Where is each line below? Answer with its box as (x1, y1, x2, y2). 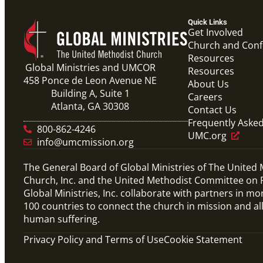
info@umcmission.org (36, 136, 134, 149)
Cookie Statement (164, 233, 242, 246)
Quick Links (188, 18, 228, 26)
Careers (188, 90, 223, 103)
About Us (188, 77, 230, 90)
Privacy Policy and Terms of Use (23, 233, 164, 246)
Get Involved (188, 26, 244, 39)
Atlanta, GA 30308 (51, 100, 129, 113)
